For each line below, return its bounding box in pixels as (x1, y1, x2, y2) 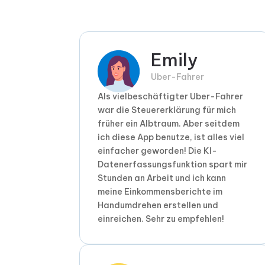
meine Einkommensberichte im (98, 186, 223, 198)
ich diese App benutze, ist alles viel (98, 132, 245, 143)
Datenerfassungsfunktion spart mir (98, 159, 248, 170)
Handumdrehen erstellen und (98, 200, 219, 211)
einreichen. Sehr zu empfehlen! (98, 214, 225, 225)
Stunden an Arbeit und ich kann (98, 173, 227, 184)
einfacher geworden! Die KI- (98, 146, 218, 157)
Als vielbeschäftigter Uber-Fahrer (98, 91, 244, 102)
